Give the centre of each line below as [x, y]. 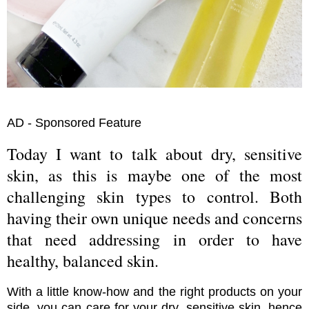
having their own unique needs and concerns [154, 218]
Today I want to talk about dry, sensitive [154, 154]
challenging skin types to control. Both [154, 197]
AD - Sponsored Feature [74, 123]
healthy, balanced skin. [83, 261]
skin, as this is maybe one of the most [154, 176]
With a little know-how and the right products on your [154, 292]
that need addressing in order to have [154, 240]
